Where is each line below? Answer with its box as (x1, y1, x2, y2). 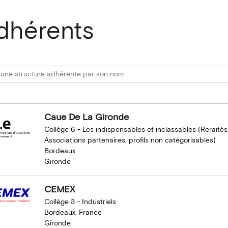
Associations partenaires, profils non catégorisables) (44, 136, 216, 145)
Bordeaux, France (44, 208, 102, 217)
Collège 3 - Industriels (44, 197, 116, 207)
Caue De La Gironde (44, 111, 129, 123)
